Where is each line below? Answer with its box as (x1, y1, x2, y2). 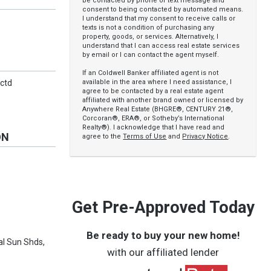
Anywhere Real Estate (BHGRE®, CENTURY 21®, (82, 105, 233, 113)
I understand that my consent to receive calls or (82, 15, 236, 22)
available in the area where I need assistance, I (82, 78, 232, 86)
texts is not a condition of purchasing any (82, 24, 215, 31)
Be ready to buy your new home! (86, 229, 240, 241)
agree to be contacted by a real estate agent (82, 87, 224, 95)
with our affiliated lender (107, 246, 220, 258)
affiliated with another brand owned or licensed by (82, 96, 244, 104)
